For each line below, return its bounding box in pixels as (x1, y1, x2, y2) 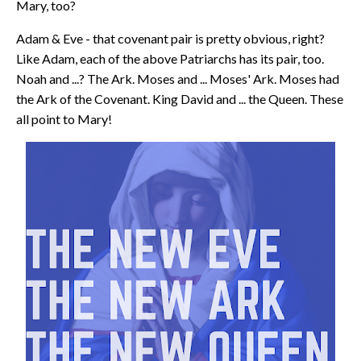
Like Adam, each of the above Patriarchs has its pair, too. (16, 50, 324, 66)
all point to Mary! (16, 110, 112, 127)
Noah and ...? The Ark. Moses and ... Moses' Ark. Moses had (16, 70, 339, 86)
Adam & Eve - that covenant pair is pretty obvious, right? (16, 30, 325, 46)
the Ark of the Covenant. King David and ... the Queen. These (16, 90, 343, 106)
